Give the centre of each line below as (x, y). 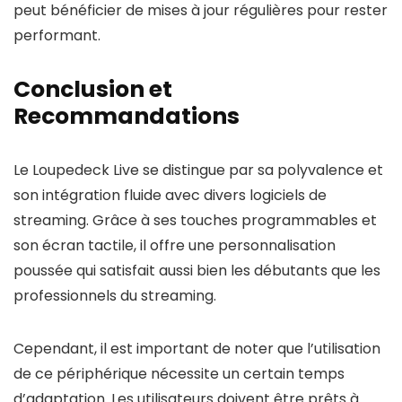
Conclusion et (93, 89)
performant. (57, 35)
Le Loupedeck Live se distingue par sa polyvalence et (198, 170)
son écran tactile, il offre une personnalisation (175, 245)
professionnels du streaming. (115, 296)
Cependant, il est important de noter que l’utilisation (197, 349)
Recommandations (127, 116)
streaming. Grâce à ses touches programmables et (195, 220)
